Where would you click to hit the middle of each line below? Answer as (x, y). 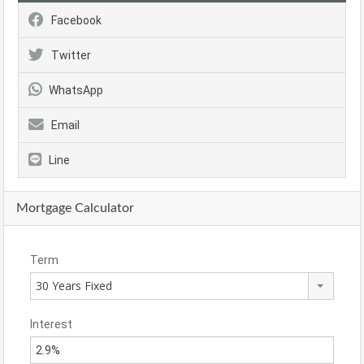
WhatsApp (76, 91)
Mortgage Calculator (75, 208)
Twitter (71, 56)
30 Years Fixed (74, 286)
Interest (51, 325)
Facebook (76, 21)
